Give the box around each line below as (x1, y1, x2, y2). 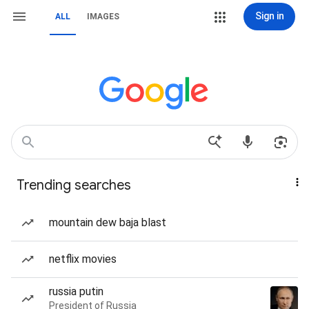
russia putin (49, 285, 103, 298)
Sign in (255, 10, 284, 21)
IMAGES (87, 12, 119, 21)
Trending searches (17, 177, 131, 194)
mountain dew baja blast (49, 216, 166, 229)
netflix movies (49, 252, 117, 266)
